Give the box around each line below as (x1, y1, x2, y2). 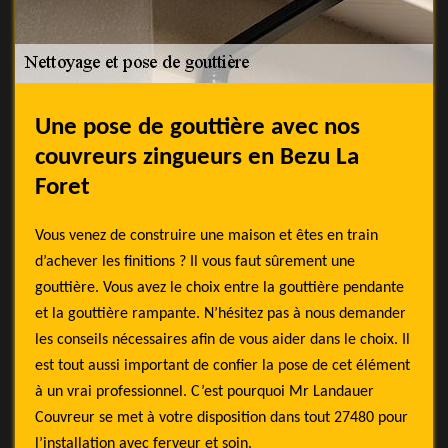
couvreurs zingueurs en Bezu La (35, 145, 359, 170)
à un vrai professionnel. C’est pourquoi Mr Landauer (35, 384, 374, 400)
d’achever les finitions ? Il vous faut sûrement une (35, 254, 355, 270)
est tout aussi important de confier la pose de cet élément (35, 358, 410, 374)
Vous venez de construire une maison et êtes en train (35, 228, 378, 244)
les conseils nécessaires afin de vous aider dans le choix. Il (35, 332, 410, 348)
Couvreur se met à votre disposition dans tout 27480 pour (35, 410, 408, 426)
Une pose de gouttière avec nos (35, 115, 360, 140)
